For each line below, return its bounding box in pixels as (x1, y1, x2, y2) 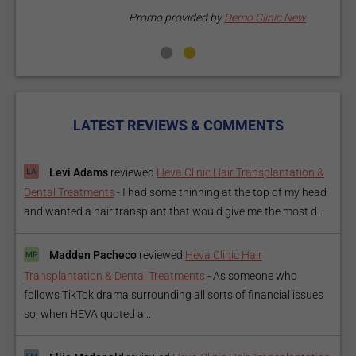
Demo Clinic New (119, 11, 201, 24)
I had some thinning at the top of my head (122, 186, 327, 199)
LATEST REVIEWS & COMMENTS (72, 117, 284, 133)
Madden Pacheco (49, 249, 137, 262)
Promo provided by (24, 11, 119, 24)
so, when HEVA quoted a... (24, 307, 151, 320)
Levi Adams (49, 166, 108, 179)
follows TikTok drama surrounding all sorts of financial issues (24, 288, 323, 301)
